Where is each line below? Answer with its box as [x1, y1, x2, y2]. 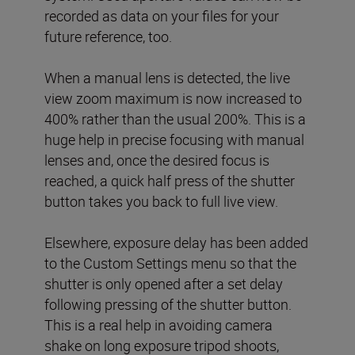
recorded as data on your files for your [44, 6, 279, 25]
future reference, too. [44, 26, 172, 46]
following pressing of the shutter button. [44, 294, 292, 314]
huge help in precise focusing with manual [44, 129, 304, 149]
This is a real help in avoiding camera [44, 315, 273, 334]
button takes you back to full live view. [44, 191, 278, 211]
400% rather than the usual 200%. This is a [44, 109, 306, 128]
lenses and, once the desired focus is [44, 150, 269, 170]
